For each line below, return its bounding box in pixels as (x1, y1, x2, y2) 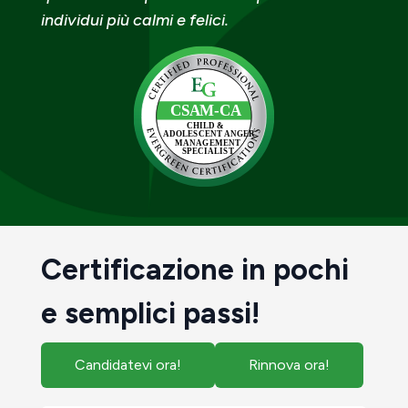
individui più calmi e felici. (41, 10, 229, 30)
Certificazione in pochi (41, 252, 349, 287)
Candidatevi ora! (75, 356, 181, 373)
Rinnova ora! (249, 356, 330, 373)
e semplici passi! (41, 296, 260, 331)
